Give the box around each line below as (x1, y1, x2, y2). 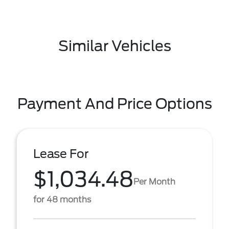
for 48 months (33, 195, 91, 204)
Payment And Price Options (17, 95, 212, 112)
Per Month (133, 176, 175, 187)
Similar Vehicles (58, 37, 171, 55)
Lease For (33, 147, 89, 161)
